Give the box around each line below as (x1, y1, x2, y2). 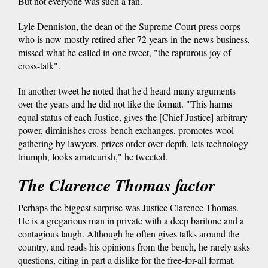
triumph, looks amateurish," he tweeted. (18, 150, 167, 163)
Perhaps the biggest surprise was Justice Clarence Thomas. (18, 200, 239, 214)
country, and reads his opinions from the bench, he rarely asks (18, 240, 250, 253)
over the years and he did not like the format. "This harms (18, 97, 232, 110)
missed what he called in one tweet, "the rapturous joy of (18, 45, 231, 59)
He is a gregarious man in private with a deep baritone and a (18, 214, 244, 227)
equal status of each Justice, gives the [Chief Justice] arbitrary (18, 110, 248, 123)
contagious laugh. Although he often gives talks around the (18, 227, 239, 240)
